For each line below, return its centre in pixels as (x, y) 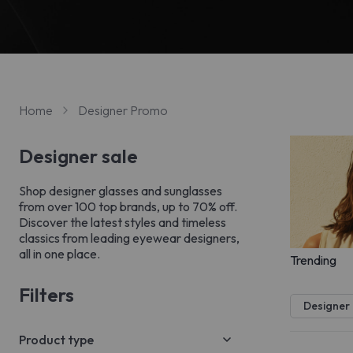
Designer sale (78, 156)
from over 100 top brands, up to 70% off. (128, 206)
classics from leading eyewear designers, (129, 238)
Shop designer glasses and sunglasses (121, 191)
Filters (46, 295)
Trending (313, 260)
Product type (56, 340)
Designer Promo (123, 110)
